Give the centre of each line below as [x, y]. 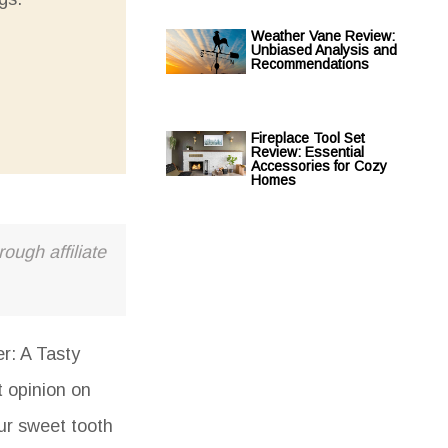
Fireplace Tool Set [308, 138]
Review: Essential [307, 152]
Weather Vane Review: [323, 36]
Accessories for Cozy [319, 166]
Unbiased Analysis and [324, 50]
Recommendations [310, 64]
